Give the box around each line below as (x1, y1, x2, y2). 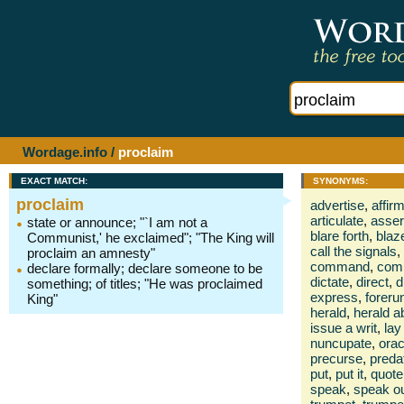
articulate (310, 213, 363, 228)
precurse (310, 351, 363, 366)
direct (356, 274, 389, 289)
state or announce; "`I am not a (27, 215, 207, 230)
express (310, 289, 358, 305)
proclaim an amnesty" (27, 245, 155, 261)
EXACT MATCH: (21, 176, 87, 186)
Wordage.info (23, 144, 107, 160)
